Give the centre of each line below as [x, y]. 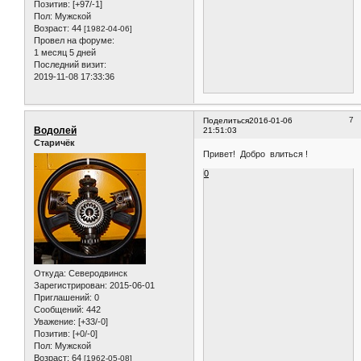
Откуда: [50, 273]
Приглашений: [63, 297]
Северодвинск [97, 273]
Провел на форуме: [74, 41]
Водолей [55, 131]
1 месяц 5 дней [65, 53]
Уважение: [55, 321]
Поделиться [226, 121]
